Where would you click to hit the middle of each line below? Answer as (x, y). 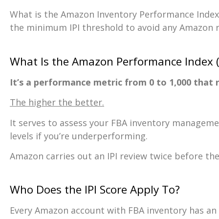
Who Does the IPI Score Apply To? (95, 190)
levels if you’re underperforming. (79, 136)
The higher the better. (57, 102)
